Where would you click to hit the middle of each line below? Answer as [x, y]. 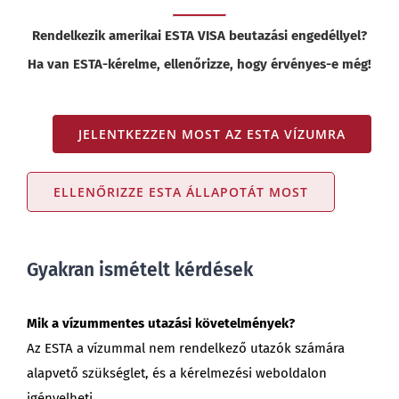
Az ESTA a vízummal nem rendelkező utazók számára [185, 348]
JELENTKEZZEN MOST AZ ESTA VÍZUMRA [212, 134]
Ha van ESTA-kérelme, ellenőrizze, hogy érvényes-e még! [199, 65]
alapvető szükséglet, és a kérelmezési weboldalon [176, 373]
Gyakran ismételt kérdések [139, 269]
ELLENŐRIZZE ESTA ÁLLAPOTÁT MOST [180, 192]
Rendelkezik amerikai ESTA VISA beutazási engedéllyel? [199, 36]
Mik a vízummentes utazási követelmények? [160, 323]
